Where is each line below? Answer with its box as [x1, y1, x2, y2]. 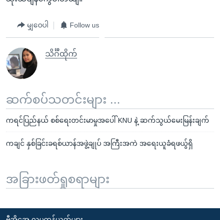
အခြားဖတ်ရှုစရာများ [6, 172, 110, 186]
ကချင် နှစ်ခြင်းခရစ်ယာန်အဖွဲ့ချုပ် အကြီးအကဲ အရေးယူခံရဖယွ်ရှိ [6, 139, 193, 147]
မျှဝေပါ [27, 21, 49, 29]
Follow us [70, 21, 99, 29]
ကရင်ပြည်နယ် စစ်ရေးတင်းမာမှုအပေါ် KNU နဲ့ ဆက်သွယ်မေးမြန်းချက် [6, 116, 209, 124]
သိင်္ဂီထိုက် [45, 49, 77, 58]
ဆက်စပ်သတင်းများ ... [6, 92, 120, 106]
